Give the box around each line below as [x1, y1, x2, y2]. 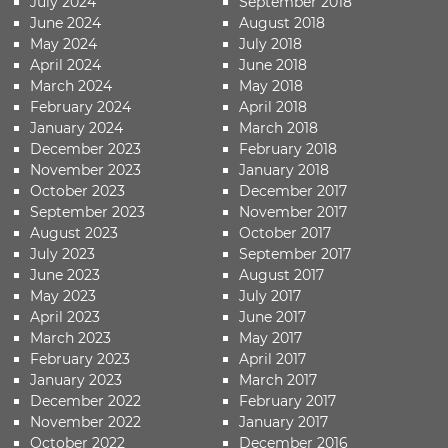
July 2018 [238, 34, 302, 53]
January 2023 [30, 370, 122, 389]
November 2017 [238, 202, 347, 221]
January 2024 [30, 118, 123, 137]
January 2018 [238, 160, 329, 179]
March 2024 [30, 76, 112, 95]
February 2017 [238, 391, 336, 410]
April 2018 [238, 97, 307, 116]
